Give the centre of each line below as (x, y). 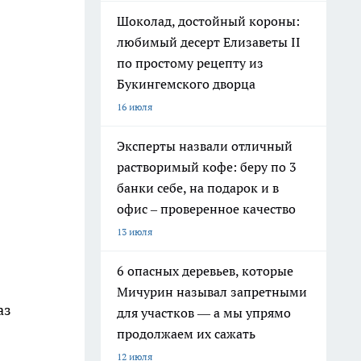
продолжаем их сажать (186, 334)
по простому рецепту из (190, 63)
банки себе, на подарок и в (198, 188)
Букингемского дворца (186, 84)
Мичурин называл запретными (212, 292)
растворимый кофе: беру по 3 (207, 167)
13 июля (135, 232)
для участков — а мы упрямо (204, 313)
